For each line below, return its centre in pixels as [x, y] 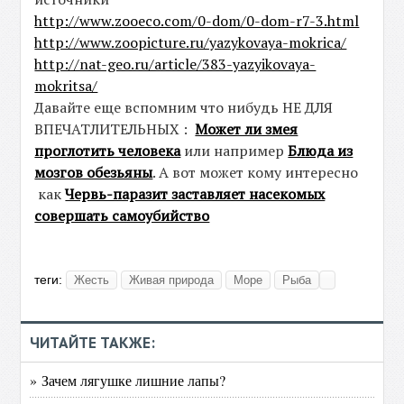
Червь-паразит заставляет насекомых [195, 193]
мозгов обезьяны [94, 172]
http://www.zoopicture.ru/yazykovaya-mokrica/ [191, 42]
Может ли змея [247, 129]
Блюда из [321, 150]
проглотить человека [108, 150]
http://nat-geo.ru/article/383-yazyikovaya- [175, 64]
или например [234, 150]
